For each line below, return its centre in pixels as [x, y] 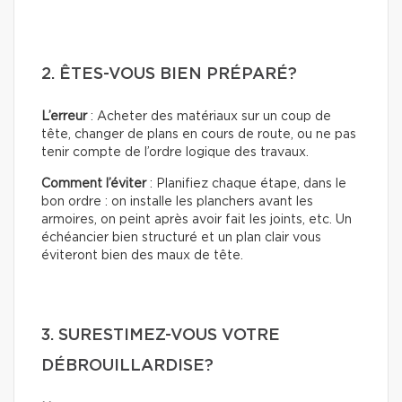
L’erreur [64, 116]
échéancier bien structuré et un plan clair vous [181, 237]
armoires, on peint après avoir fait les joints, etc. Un [197, 219]
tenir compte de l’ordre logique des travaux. [175, 152]
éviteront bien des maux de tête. [142, 255]
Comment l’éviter [94, 184]
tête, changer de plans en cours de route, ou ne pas [199, 134]
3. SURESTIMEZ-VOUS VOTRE [161, 335]
